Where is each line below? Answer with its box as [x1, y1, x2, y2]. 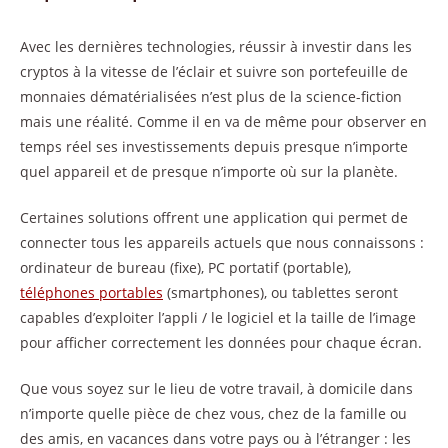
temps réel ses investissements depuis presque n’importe [20, 136, 408, 156]
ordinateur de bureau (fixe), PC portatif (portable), [20, 257, 351, 277]
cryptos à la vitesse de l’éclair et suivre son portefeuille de [20, 61, 408, 81]
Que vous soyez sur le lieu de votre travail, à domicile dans [20, 378, 413, 398]
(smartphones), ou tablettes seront [163, 282, 398, 302]
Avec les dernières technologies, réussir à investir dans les [20, 36, 412, 56]
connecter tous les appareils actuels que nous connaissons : [20, 232, 424, 252]
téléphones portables [20, 282, 163, 302]
